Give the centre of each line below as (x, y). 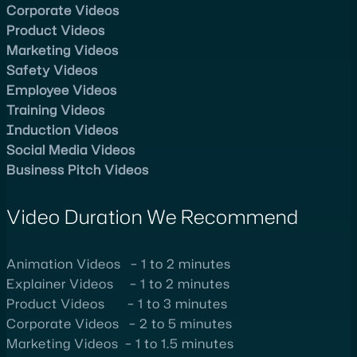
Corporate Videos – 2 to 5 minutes (120, 324)
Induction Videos (63, 129)
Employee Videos (62, 90)
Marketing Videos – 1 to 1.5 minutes (120, 344)
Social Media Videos (71, 149)
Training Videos (56, 110)
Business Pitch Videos (78, 169)
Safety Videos (52, 70)
